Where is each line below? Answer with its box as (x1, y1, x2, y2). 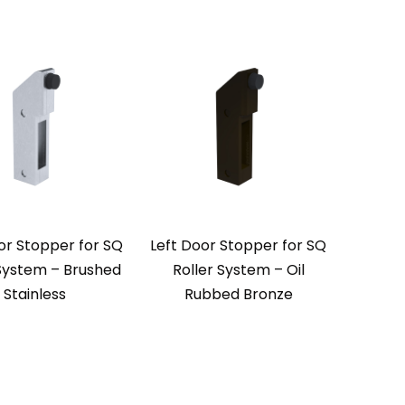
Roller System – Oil (172, 259, 305, 280)
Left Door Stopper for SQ (150, 235, 326, 256)
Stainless (4, 284, 66, 305)
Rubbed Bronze (184, 284, 293, 305)
